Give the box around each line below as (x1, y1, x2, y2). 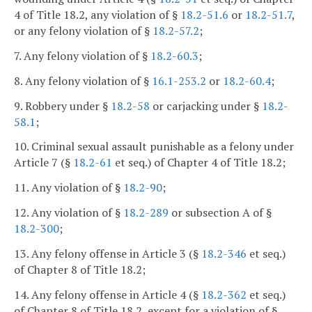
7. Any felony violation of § (14, 47, 150, 63)
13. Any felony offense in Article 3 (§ (14, 245, 201, 261)
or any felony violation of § (14, 23, 153, 39)
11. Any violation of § (14, 180, 123, 196)
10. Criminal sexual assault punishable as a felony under (14, 139, 294, 155)
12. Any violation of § (14, 204, 123, 220)
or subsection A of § (169, 204, 272, 220)
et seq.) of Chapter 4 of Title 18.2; (112, 155, 286, 171)
